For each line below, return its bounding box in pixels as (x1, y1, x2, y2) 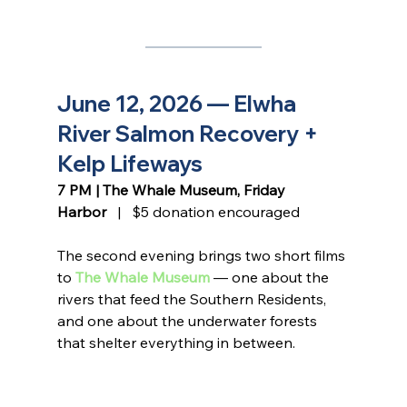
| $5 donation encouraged (105, 203, 300, 222)
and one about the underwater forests (56, 312, 321, 331)
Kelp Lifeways (56, 150, 203, 178)
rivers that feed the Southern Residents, (56, 290, 330, 309)
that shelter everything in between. (56, 333, 295, 352)
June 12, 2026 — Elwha (56, 90, 301, 118)
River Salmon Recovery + (56, 120, 323, 148)
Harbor (56, 203, 106, 222)
